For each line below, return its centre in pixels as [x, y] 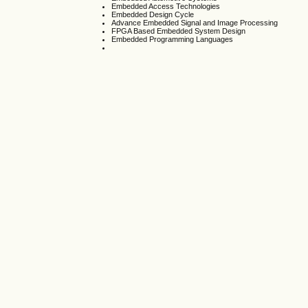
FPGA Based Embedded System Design [179, 31]
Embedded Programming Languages [173, 40]
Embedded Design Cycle [153, 15]
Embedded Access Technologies [166, 7]
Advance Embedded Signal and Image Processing [195, 23]
